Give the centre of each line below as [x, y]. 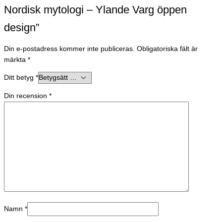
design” [22, 28]
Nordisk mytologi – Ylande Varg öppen [95, 10]
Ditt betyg [20, 78]
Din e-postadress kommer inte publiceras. [69, 49]
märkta [16, 59]
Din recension [27, 96]
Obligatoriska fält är [167, 49]
